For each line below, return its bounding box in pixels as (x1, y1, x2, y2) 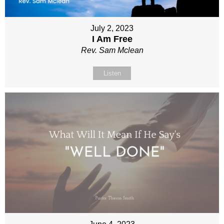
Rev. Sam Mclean (80, 45, 143, 54)
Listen (103, 69, 121, 77)
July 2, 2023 (90, 23, 133, 32)
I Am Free (91, 33, 132, 44)
